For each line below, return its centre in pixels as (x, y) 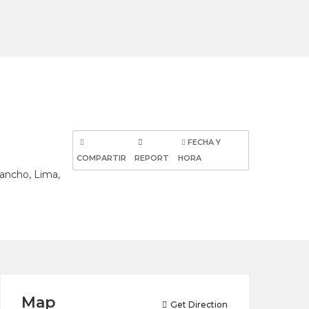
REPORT (151, 158)
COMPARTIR (101, 158)
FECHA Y (203, 142)
